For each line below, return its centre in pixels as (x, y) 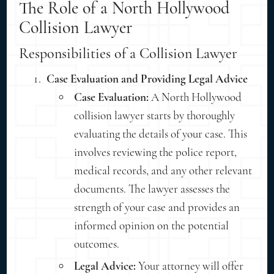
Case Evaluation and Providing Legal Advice (147, 78)
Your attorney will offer (190, 265)
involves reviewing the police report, (156, 152)
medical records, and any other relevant (163, 170)
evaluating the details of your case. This (161, 133)
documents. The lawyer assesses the (152, 188)
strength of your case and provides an (157, 207)
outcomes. (97, 243)
